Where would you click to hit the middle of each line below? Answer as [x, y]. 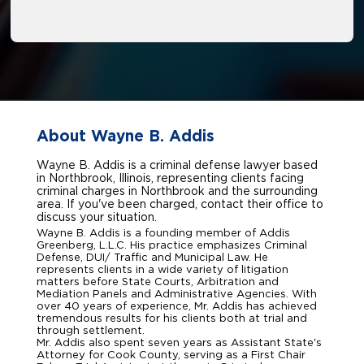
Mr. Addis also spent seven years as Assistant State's [179, 342]
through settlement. [91, 330]
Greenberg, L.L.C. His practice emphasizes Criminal [172, 245]
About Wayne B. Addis [126, 136]
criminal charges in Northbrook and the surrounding [89, 191]
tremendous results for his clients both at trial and [172, 318]
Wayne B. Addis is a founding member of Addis [163, 233]
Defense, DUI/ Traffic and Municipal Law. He [152, 257]
